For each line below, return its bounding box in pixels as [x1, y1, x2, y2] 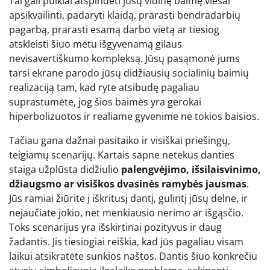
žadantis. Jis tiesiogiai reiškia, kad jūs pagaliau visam [9, 234, 243, 248]
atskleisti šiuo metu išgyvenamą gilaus [9, 37, 182, 51]
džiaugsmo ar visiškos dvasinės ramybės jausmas [9, 177, 246, 190]
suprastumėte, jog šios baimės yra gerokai [9, 95, 201, 108]
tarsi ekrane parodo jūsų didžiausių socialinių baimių [9, 66, 249, 80]
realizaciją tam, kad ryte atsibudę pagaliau [9, 80, 199, 94]
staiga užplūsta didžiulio [9, 162, 121, 176]
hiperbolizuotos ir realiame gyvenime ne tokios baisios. [9, 109, 259, 123]
